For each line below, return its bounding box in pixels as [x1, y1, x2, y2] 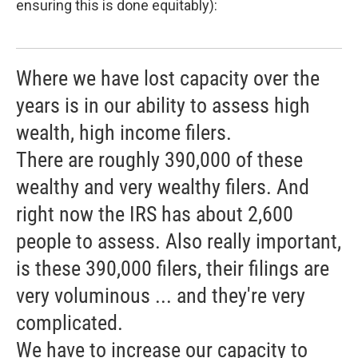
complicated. [16, 311, 123, 335]
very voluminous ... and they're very [16, 284, 305, 308]
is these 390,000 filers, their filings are [16, 257, 329, 280]
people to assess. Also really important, [16, 229, 341, 253]
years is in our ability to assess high [16, 93, 310, 117]
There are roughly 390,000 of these [16, 148, 303, 172]
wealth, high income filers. [16, 121, 232, 145]
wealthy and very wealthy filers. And [16, 175, 309, 199]
